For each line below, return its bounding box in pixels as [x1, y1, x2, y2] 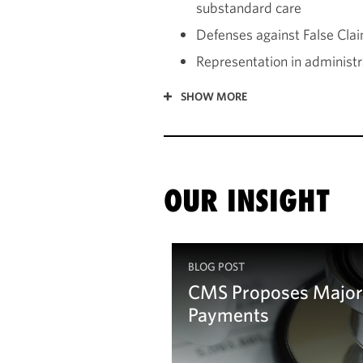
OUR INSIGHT [164, 181, 330, 219]
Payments [188, 301, 269, 327]
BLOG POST [188, 258, 245, 274]
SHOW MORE [181, 88, 247, 104]
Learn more [204, 338, 275, 357]
